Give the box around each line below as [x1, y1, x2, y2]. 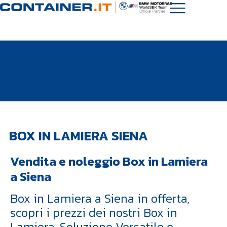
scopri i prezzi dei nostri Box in [10, 204, 177, 221]
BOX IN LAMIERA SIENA [9, 126, 148, 145]
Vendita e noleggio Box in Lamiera [10, 152, 208, 171]
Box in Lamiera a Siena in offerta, [10, 190, 190, 207]
